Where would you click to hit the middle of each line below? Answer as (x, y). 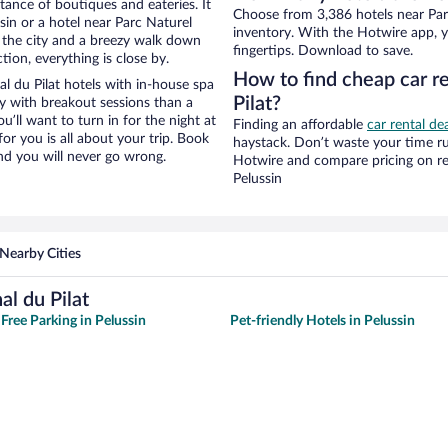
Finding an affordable (300, 125)
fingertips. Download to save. (323, 51)
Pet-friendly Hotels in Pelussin (322, 321)
